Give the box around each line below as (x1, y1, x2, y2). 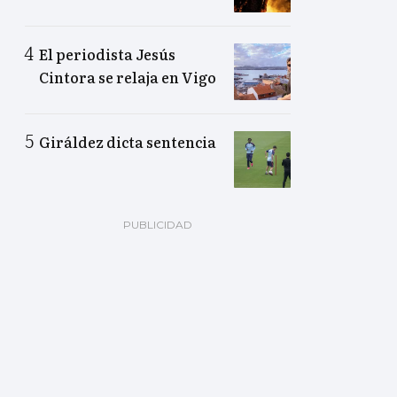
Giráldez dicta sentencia (39, 131, 216, 153)
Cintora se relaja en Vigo (39, 66, 216, 89)
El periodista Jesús (39, 43, 175, 66)
